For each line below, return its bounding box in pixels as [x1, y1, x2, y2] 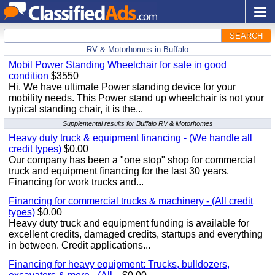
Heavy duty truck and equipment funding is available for [9, 218, 249, 228]
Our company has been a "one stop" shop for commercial [9, 155, 255, 165]
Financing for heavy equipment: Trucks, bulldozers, [9, 259, 230, 269]
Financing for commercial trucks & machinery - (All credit [9, 196, 253, 206]
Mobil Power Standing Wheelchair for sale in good [9, 60, 227, 70]
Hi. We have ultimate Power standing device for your [9, 82, 236, 92]
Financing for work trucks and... [9, 177, 144, 187]
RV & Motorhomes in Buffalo [87, 45, 188, 54]
